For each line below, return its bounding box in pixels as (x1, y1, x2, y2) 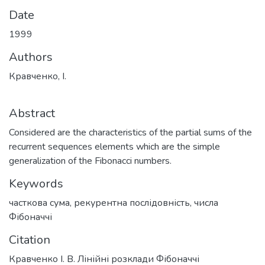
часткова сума (9, 196, 70, 209)
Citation (9, 232, 50, 248)
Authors (9, 49, 53, 65)
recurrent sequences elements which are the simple (9, 140, 220, 153)
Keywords (9, 176, 63, 192)
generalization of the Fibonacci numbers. (9, 154, 172, 167)
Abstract (9, 105, 55, 121)
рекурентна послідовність (74, 196, 190, 209)
